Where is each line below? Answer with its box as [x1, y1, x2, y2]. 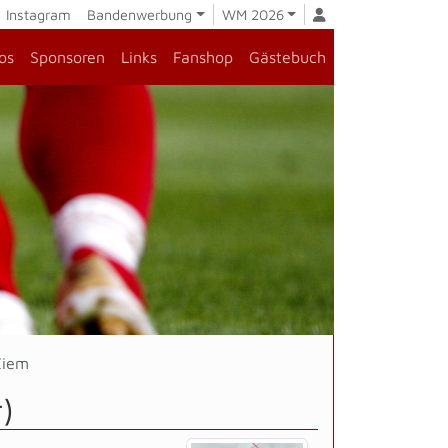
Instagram [2, 6, 72, 23]
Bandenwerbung [87, 6, 193, 23]
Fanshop [173, 48, 233, 66]
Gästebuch [249, 48, 326, 66]
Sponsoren [30, 48, 105, 66]
